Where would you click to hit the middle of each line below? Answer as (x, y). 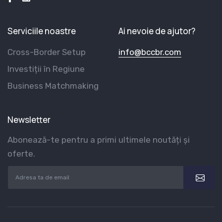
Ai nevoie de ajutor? (157, 31)
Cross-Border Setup (47, 52)
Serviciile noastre (42, 31)
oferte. (21, 154)
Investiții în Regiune (46, 69)
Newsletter (29, 120)
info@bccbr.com (150, 52)
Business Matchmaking (53, 86)
